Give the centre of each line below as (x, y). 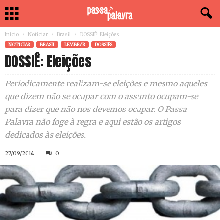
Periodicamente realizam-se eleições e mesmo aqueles (106, 83)
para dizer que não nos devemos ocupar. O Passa (96, 109)
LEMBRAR (75, 44)
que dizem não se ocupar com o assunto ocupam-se (101, 96)
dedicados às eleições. (45, 135)
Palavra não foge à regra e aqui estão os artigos (93, 122)
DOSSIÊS (104, 44)
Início (12, 35)
